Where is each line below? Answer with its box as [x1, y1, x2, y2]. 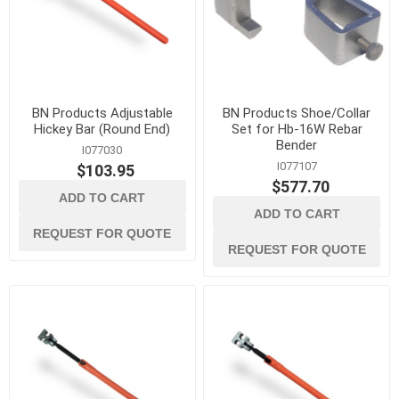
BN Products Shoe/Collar [223, 104, 371, 121]
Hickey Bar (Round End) [34, 120, 171, 137]
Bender [276, 136, 318, 153]
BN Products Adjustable [31, 104, 173, 121]
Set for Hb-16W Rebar [231, 120, 362, 137]
